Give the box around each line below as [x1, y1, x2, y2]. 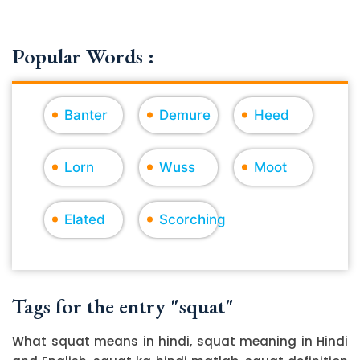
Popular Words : [12, 42, 154, 70]
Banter [64, 106, 108, 123]
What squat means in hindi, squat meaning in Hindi [12, 332, 348, 350]
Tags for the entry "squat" [12, 292, 234, 320]
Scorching [159, 211, 227, 227]
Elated [64, 211, 105, 227]
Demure [159, 106, 211, 123]
